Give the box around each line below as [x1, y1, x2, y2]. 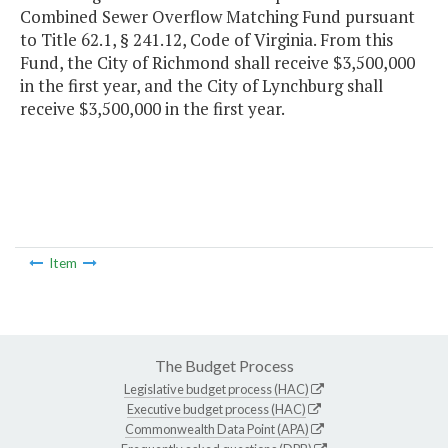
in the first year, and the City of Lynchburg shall [20, 74, 383, 98]
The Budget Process [154, 355, 294, 375]
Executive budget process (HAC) [127, 400, 306, 417]
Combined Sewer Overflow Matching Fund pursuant [20, 5, 415, 29]
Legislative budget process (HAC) [124, 380, 309, 397]
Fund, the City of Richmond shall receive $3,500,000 [20, 51, 415, 75]
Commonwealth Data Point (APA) [124, 420, 309, 437]
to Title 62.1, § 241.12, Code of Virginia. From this [20, 28, 393, 52]
